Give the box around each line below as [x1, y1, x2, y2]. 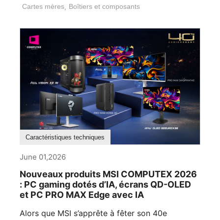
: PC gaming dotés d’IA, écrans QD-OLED [20, 179, 191, 190]
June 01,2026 [20, 152, 66, 162]
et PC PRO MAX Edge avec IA [20, 189, 144, 200]
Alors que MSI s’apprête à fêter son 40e [20, 208, 167, 218]
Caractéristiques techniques [26, 133, 105, 141]
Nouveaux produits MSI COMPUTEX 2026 [20, 168, 197, 179]
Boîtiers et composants [69, 2, 140, 10]
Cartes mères [22, 2, 64, 10]
